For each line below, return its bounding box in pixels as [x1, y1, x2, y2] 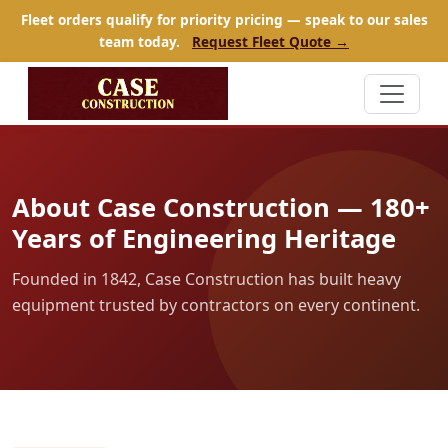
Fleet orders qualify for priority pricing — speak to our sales [20, 10, 428, 29]
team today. [99, 32, 184, 51]
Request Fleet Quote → [192, 32, 349, 51]
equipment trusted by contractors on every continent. [12, 294, 420, 317]
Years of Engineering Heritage [12, 221, 396, 257]
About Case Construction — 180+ [12, 190, 430, 226]
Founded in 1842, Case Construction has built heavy [12, 268, 401, 291]
